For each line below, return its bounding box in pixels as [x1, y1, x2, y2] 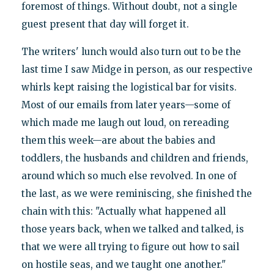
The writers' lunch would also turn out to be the [21, 45, 241, 57]
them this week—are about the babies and [21, 134, 215, 146]
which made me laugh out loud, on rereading [21, 116, 229, 128]
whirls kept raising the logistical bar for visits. [21, 81, 237, 93]
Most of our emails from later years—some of [21, 98, 231, 111]
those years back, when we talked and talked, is [21, 223, 244, 235]
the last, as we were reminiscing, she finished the [21, 187, 252, 199]
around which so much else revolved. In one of [21, 169, 237, 182]
